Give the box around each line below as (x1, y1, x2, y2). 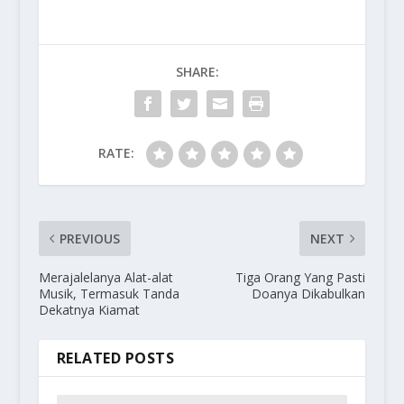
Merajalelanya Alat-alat (38, 268, 173, 286)
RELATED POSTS (56, 347, 175, 368)
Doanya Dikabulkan (252, 284, 366, 302)
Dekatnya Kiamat (38, 300, 140, 318)
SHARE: (175, 62, 219, 80)
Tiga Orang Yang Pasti (235, 268, 366, 286)
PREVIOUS (59, 229, 120, 247)
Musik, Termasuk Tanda (38, 284, 179, 302)
